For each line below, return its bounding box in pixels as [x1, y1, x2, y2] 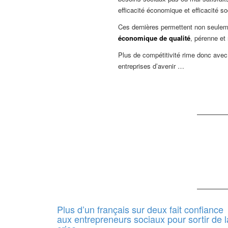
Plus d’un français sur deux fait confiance [57, 203, 223, 216]
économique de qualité [118, 33, 190, 43]
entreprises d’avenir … [118, 61, 184, 71]
